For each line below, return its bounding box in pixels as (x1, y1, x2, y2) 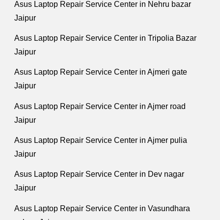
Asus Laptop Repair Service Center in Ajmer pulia (14, 136, 188, 145)
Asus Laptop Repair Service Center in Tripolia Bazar (14, 34, 197, 43)
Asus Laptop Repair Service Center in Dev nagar (14, 170, 185, 179)
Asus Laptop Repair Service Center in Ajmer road (14, 102, 186, 110)
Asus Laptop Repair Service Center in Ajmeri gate (14, 68, 188, 77)
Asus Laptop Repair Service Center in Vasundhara (14, 204, 191, 213)
